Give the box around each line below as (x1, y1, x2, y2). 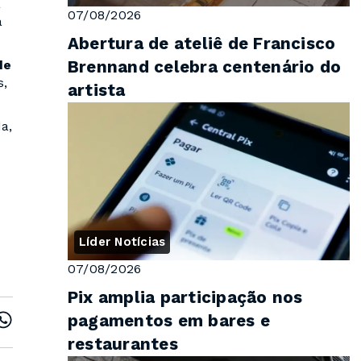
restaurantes (68, 334, 178, 355)
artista (68, 80, 126, 100)
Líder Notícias (79, 234, 166, 250)
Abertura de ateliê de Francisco (68, 33, 336, 53)
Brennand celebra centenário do (68, 56, 342, 77)
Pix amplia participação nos (68, 288, 303, 308)
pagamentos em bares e (68, 311, 271, 331)
